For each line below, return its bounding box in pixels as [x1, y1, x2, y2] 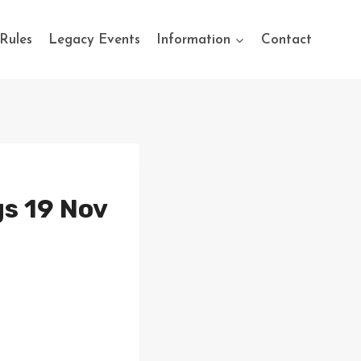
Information [156, 32, 231, 47]
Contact [260, 32, 312, 47]
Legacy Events [48, 32, 141, 47]
